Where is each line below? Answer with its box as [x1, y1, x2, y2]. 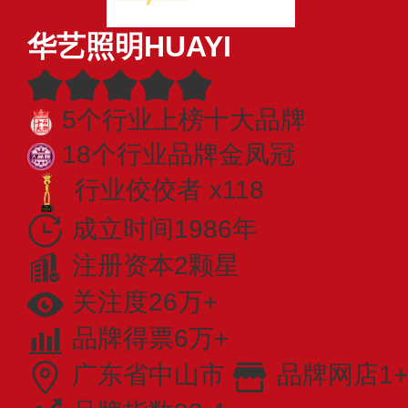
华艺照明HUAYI [27, 30, 231, 63]
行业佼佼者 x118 [75, 176, 264, 205]
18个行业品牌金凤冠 [62, 140, 295, 168]
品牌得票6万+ [72, 324, 229, 353]
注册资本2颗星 [72, 251, 240, 280]
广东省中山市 [72, 361, 225, 390]
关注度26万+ [72, 288, 218, 317]
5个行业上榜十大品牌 [62, 106, 306, 134]
